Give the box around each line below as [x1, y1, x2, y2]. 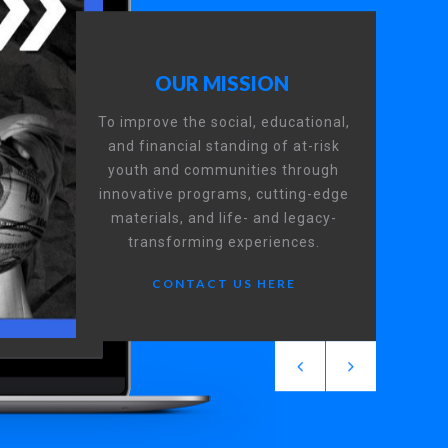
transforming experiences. [127, 234, 320, 251]
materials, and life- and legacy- [110, 210, 337, 227]
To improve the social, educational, [97, 114, 350, 131]
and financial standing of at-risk [107, 138, 340, 155]
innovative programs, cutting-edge [98, 186, 349, 203]
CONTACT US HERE [152, 276, 296, 292]
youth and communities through [108, 162, 339, 179]
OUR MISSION [155, 71, 289, 96]
